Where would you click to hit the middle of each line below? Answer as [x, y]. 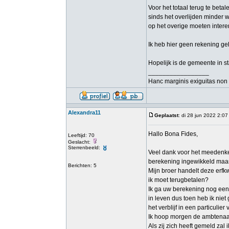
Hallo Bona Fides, [173, 134]
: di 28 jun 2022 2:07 [203, 115]
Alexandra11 [84, 112]
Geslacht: [80, 142]
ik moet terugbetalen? [178, 180]
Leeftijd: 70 [81, 135]
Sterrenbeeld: [85, 147]
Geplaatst [166, 115]
